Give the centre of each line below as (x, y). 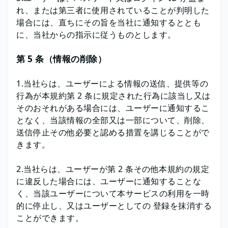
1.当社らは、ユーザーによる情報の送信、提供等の (112, 83)
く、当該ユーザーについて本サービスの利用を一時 (113, 193)
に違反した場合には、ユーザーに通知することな (109, 181)
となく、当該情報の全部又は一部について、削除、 (113, 120)
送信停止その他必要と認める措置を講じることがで (113, 132)
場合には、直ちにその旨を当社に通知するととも (109, 22)
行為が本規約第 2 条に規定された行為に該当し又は (113, 96)
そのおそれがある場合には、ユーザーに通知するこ (113, 108)
